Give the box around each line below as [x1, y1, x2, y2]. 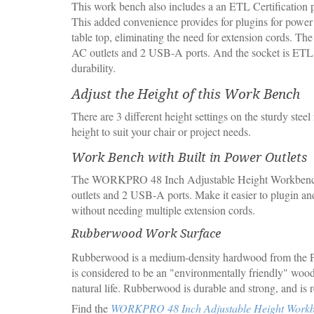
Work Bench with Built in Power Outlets [71, 150, 307, 165]
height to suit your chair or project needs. [71, 124, 251, 139]
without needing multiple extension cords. [71, 203, 255, 217]
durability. [71, 60, 116, 75]
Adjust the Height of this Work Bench [71, 86, 300, 102]
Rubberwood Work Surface [71, 226, 221, 240]
